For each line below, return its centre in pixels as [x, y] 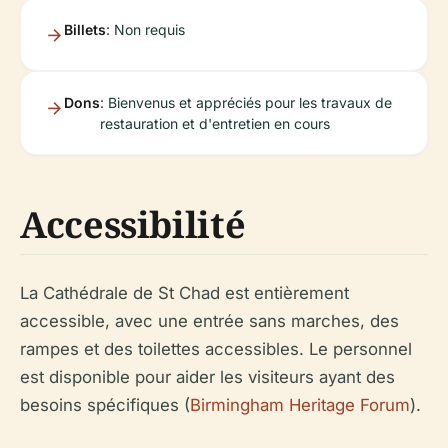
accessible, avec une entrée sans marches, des [209, 320]
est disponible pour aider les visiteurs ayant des [207, 376]
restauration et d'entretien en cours [215, 123]
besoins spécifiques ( [105, 404]
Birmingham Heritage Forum [300, 404]
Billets [85, 29]
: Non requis [145, 29]
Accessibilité [133, 224]
